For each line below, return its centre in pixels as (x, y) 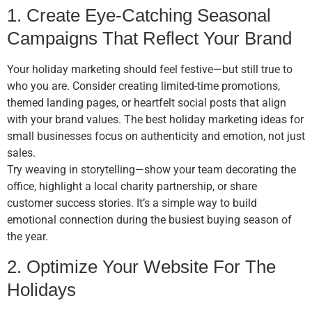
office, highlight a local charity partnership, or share (132, 187)
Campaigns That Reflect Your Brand (149, 39)
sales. (21, 153)
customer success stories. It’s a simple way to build (132, 203)
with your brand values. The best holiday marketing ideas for (155, 120)
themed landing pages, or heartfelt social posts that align (147, 103)
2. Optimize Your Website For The (141, 266)
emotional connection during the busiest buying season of (149, 220)
